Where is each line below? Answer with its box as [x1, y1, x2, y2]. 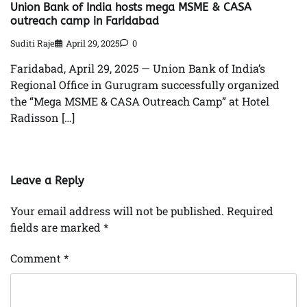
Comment [10, 251, 64, 266]
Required [227, 204, 273, 219]
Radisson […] [10, 110, 75, 125]
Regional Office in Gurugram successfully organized [10, 77, 280, 93]
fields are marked [10, 220, 103, 235]
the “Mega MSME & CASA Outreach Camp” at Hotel [10, 94, 269, 109]
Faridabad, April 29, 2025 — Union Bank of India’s [10, 61, 265, 76]
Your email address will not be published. [10, 204, 224, 219]
